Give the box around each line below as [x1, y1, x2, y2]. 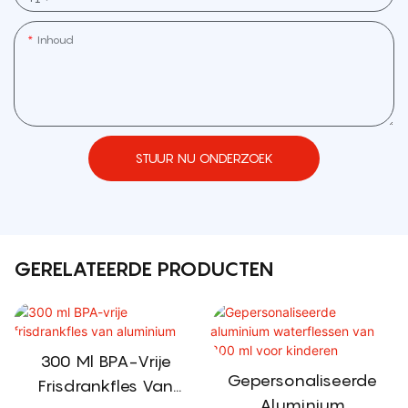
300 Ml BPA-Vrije [40, 352, 172, 372]
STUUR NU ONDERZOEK [135, 149, 273, 166]
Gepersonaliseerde [227, 371, 378, 391]
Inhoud [37, 32, 74, 46]
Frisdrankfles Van [38, 376, 174, 396]
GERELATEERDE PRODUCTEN [14, 256, 273, 280]
